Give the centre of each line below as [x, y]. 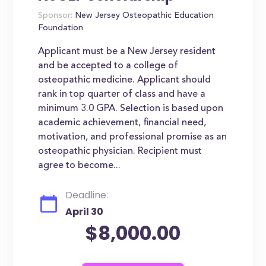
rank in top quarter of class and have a [122, 94]
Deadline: [87, 195]
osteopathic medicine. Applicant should [125, 80]
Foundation [61, 28]
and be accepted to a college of [108, 66]
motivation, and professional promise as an [133, 137]
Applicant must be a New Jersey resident [127, 52]
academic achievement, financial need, [122, 123]
